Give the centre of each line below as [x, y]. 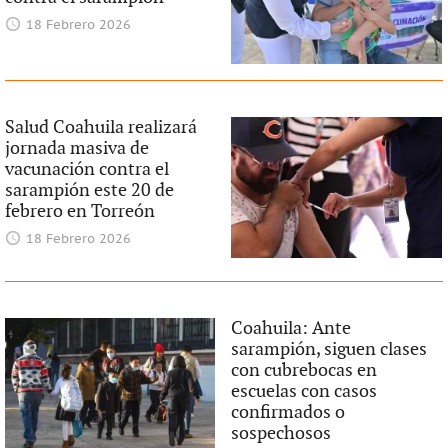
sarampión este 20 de [89, 191]
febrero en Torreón [79, 212]
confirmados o [288, 413]
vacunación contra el [86, 170]
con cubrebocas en [304, 371]
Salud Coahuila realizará [100, 128]
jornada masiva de [76, 149]
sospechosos [281, 434]
